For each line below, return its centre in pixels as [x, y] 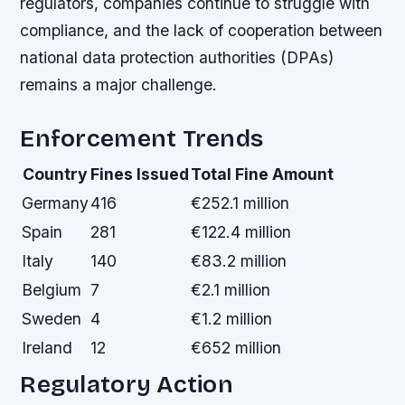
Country [56, 174]
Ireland [47, 348]
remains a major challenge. [119, 85]
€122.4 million [241, 232]
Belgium [52, 290]
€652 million [236, 348]
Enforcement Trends [142, 139]
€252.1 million [240, 203]
